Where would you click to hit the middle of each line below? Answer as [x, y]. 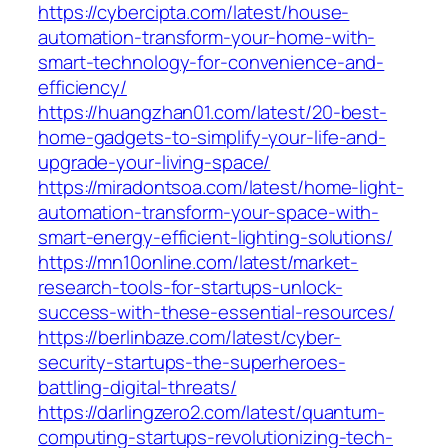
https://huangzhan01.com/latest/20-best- [213, 112]
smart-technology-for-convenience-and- [211, 62]
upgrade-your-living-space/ [154, 162]
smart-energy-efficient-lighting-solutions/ [215, 237]
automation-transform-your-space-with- [209, 212]
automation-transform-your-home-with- [207, 37]
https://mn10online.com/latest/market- [198, 262]
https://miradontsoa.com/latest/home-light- [221, 187]
